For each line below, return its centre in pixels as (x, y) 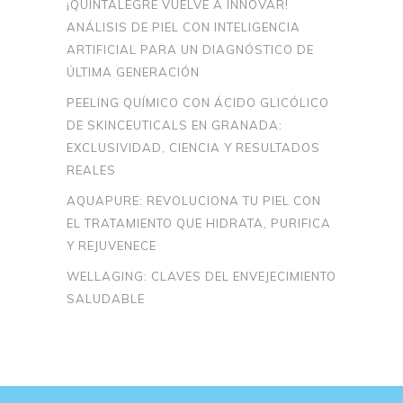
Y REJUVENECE (112, 245)
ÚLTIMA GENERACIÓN (133, 72)
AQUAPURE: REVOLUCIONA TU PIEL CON (194, 200)
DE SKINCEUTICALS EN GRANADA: (175, 125)
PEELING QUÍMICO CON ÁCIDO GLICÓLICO (198, 102)
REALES (91, 170)
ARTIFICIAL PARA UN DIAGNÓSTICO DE (190, 49)
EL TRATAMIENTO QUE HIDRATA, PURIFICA (199, 223)
